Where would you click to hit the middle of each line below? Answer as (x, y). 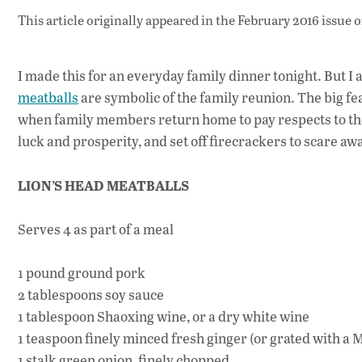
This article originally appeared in (117, 20)
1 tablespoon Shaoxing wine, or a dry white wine (164, 316)
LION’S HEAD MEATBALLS (103, 185)
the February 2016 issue (284, 20)
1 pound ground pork (82, 272)
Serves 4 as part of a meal (96, 229)
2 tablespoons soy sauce (91, 294)
